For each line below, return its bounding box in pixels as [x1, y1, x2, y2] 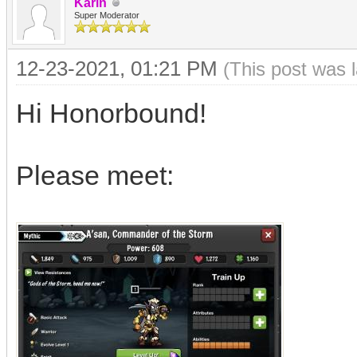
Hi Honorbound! [16, 98, 206, 128]
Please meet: [16, 160, 181, 190]
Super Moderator [74, 10, 139, 20]
